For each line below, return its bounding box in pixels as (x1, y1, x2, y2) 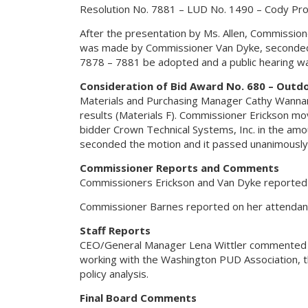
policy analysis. (79, 267, 148, 280)
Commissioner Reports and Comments (79, 161, 279, 175)
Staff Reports (79, 223, 151, 237)
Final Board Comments (79, 291, 197, 305)
